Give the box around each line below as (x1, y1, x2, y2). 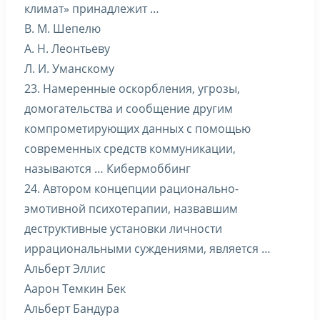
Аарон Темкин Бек (24, 281, 126, 296)
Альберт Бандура (24, 301, 119, 316)
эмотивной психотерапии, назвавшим (24, 201, 238, 216)
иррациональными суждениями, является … (24, 241, 271, 256)
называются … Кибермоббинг (24, 161, 191, 176)
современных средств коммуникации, (24, 141, 236, 156)
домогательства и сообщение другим (24, 101, 233, 116)
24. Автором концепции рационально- (24, 181, 239, 196)
